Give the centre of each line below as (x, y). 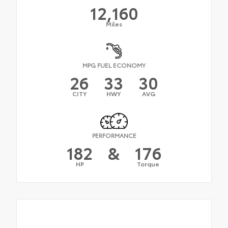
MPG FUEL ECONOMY (114, 65)
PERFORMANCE (114, 135)
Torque (148, 163)
